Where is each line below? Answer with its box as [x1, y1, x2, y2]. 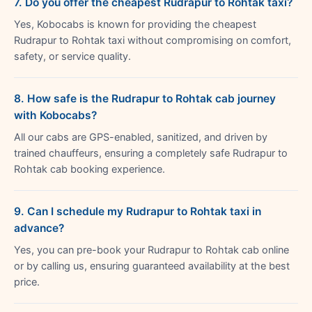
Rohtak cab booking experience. [14, 162, 165, 175]
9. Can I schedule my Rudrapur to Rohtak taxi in [14, 204, 261, 218]
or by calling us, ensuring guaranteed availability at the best [14, 259, 290, 272]
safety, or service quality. [14, 49, 131, 63]
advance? [14, 221, 64, 235]
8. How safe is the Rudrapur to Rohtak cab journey [14, 91, 276, 105]
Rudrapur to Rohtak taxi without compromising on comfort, [14, 33, 291, 47]
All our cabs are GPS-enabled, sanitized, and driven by [14, 130, 267, 143]
